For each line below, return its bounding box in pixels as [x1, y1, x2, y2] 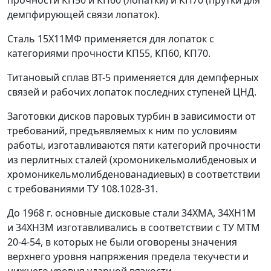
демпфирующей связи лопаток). [7, 8, 160, 21]
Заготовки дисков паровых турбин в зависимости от [7, 109, 256, 123]
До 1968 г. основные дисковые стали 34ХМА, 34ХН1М [7, 206, 256, 220]
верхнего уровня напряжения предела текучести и [7, 250, 249, 263]
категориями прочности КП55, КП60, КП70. [7, 47, 211, 60]
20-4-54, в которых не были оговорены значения [7, 235, 237, 249]
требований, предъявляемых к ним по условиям [7, 124, 237, 137]
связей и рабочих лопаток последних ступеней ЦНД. [7, 85, 256, 99]
